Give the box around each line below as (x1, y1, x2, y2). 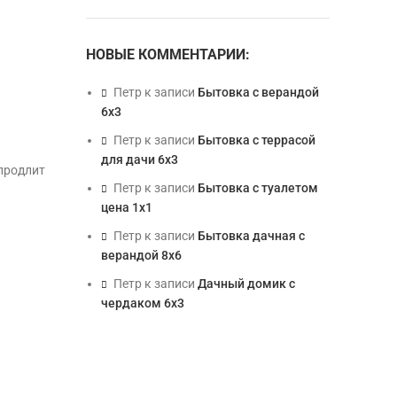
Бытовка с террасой (197, 133, 315, 147)
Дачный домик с (197, 276, 295, 291)
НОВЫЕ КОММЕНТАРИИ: (85, 46, 250, 63)
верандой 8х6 (100, 248, 182, 262)
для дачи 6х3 (100, 152, 178, 167)
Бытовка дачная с (197, 229, 305, 243)
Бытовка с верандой (197, 85, 319, 99)
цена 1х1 (100, 200, 152, 214)
